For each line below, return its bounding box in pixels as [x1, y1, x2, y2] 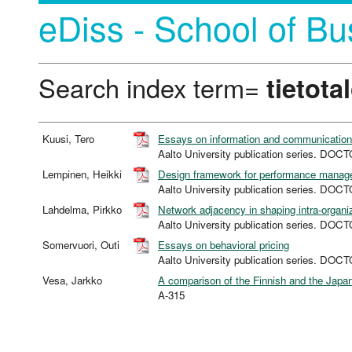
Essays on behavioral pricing [158, 237, 289, 253]
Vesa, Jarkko [42, 273, 105, 288]
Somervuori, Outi [42, 237, 123, 253]
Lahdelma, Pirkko [42, 202, 125, 218]
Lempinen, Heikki [42, 167, 125, 182]
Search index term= [38, 68, 266, 105]
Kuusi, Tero [42, 131, 97, 147]
